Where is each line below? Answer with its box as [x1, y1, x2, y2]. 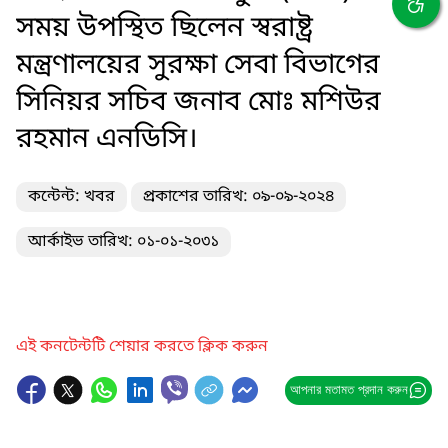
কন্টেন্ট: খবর [28, 186, 115, 208]
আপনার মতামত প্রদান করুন [289, 382, 408, 397]
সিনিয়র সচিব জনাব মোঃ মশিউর [16, 84, 381, 121]
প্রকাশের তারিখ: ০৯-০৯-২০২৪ [143, 186, 334, 208]
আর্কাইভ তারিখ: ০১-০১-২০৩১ [28, 231, 219, 253]
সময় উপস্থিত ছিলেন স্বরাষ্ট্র [16, 10, 313, 47]
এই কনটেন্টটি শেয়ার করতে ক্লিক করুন [16, 336, 268, 358]
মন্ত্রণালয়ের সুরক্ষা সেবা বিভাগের [16, 47, 380, 84]
